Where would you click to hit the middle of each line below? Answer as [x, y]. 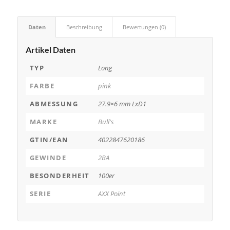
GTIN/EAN [49, 140]
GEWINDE [48, 158]
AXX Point [111, 194]
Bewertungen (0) [144, 27]
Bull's [106, 122]
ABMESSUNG [54, 104]
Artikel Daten [50, 50]
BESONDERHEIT [60, 176]
